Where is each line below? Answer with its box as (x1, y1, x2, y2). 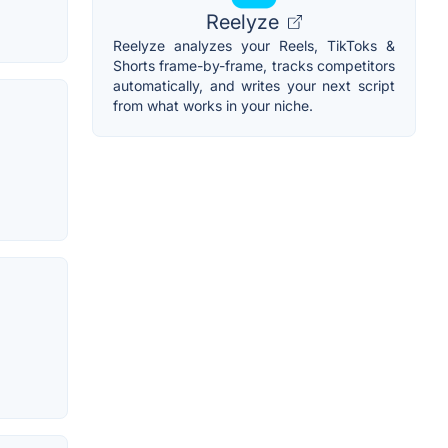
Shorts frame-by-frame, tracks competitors (113, 57, 395, 75)
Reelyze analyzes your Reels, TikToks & (113, 37, 395, 55)
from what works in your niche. (113, 97, 313, 115)
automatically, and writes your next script (113, 77, 395, 95)
